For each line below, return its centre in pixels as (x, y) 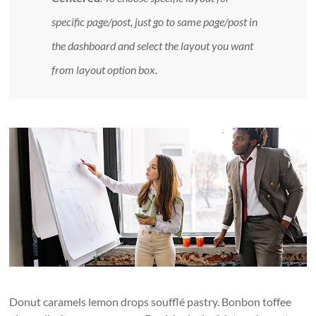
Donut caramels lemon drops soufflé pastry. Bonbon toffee (151, 301)
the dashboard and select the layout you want (153, 45)
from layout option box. (105, 69)
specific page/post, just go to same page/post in (155, 22)
